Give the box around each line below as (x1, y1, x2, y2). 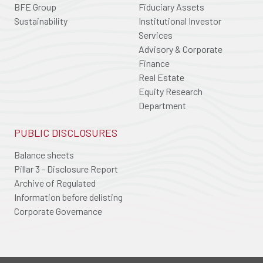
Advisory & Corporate (139, 43, 222, 55)
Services (139, 29, 173, 41)
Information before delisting (14, 191, 123, 203)
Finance (139, 57, 170, 69)
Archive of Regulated (14, 177, 96, 188)
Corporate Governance (14, 205, 102, 217)
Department (139, 99, 186, 111)
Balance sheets (14, 149, 74, 160)
